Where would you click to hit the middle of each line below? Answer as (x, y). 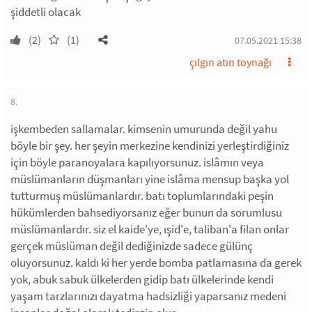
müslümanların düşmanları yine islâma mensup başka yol (150, 179)
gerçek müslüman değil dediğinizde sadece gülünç (132, 246)
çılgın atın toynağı (231, 62)
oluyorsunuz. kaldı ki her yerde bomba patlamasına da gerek (156, 263)
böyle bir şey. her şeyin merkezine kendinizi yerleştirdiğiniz (150, 146)
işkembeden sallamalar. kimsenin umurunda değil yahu (144, 129)
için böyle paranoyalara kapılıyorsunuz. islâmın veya (137, 162)
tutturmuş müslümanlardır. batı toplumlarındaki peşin (142, 196)
